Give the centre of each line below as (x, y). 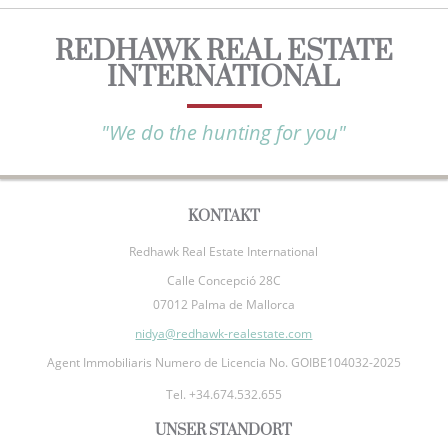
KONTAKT (223, 216)
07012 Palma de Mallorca (223, 304)
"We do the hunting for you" (224, 132)
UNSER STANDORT (224, 430)
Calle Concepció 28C (223, 280)
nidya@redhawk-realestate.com (224, 333)
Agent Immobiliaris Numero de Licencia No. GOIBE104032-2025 (223, 362)
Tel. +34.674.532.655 (223, 394)
